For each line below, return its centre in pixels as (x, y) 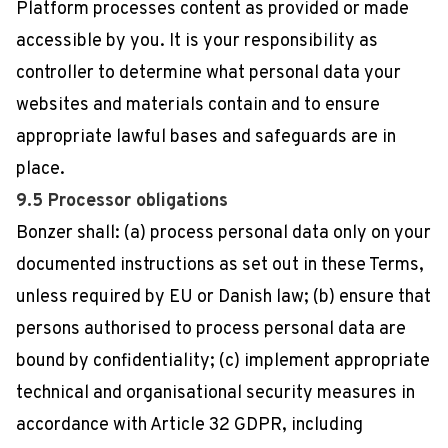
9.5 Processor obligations (122, 201)
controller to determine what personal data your (208, 73)
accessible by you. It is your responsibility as (197, 41)
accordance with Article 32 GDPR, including (189, 425)
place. (40, 169)
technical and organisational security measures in (215, 393)
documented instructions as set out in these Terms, (220, 265)
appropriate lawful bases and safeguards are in (206, 137)
